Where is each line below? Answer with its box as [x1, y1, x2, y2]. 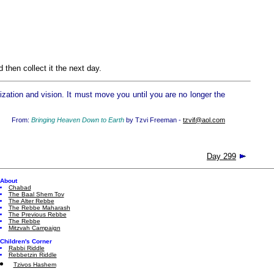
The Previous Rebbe [8, 211, 67, 218]
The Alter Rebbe [8, 198, 54, 204]
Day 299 [207, 152, 236, 161]
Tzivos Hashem [13, 261, 56, 268]
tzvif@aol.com [183, 116, 225, 124]
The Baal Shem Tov [8, 191, 64, 198]
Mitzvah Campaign [8, 224, 61, 231]
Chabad [8, 184, 31, 191]
